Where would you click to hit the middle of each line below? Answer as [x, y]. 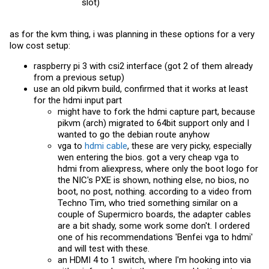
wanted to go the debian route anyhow [134, 134]
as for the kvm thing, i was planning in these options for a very [132, 34]
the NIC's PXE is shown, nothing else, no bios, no [153, 180]
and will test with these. [104, 248]
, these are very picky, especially [189, 146]
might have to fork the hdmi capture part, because [156, 111]
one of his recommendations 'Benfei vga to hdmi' [155, 237]
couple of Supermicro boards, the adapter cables [154, 214]
